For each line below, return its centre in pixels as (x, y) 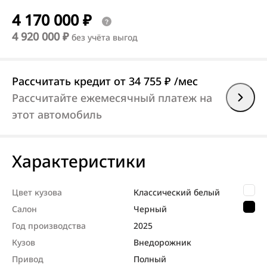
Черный (150, 209)
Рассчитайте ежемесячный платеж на (112, 97)
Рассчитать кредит (63, 81)
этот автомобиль (57, 114)
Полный (150, 259)
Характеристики (79, 161)
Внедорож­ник (162, 242)
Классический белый (177, 192)
